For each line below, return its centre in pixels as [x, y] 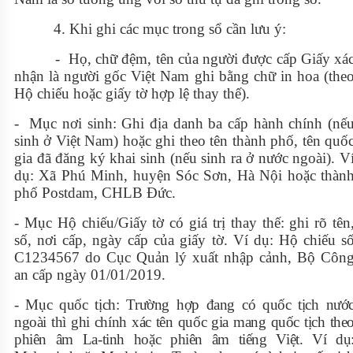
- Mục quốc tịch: [71, 305]
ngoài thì [43, 322]
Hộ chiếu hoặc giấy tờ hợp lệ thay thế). [132, 94]
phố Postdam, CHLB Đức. [95, 193]
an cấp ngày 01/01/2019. [90, 275]
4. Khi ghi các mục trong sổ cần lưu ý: [150, 29]
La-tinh [108, 340]
